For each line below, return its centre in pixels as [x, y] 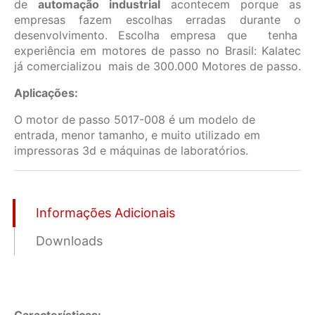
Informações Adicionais [105, 213]
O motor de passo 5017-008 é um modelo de [135, 120]
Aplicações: [46, 93]
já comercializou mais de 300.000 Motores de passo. [157, 66]
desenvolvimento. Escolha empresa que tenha [157, 36]
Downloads [69, 241]
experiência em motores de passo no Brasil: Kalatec [157, 51]
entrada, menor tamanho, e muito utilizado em [139, 135]
